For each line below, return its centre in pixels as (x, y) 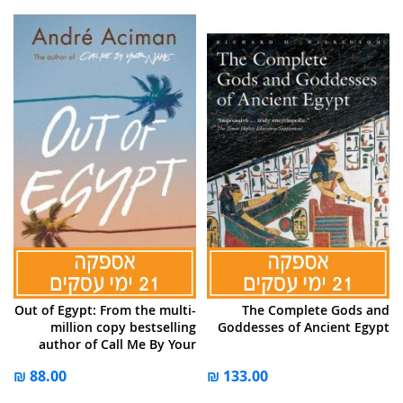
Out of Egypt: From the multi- (105, 310)
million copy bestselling (123, 327)
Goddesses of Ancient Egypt (304, 327)
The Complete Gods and (316, 310)
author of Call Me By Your (117, 345)
